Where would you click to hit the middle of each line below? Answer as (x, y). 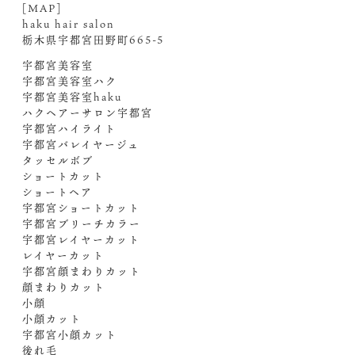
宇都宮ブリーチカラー (82, 223)
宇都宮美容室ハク (70, 81)
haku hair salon (69, 24)
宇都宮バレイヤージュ (81, 144)
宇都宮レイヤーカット (82, 239)
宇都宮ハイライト (70, 128)
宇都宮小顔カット (70, 334)
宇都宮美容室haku (73, 97)
